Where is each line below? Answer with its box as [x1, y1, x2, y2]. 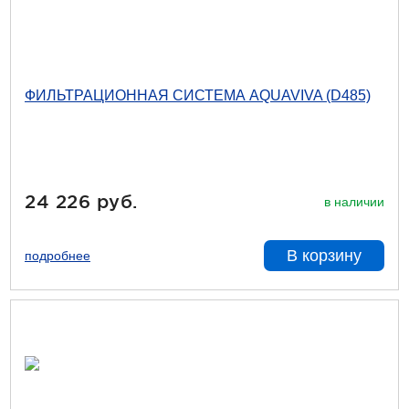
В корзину [287, 246, 362, 265]
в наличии [324, 194, 384, 209]
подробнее [25, 248, 90, 263]
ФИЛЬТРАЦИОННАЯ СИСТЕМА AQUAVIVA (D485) [25, 88, 371, 103]
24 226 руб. [25, 191, 138, 212]
